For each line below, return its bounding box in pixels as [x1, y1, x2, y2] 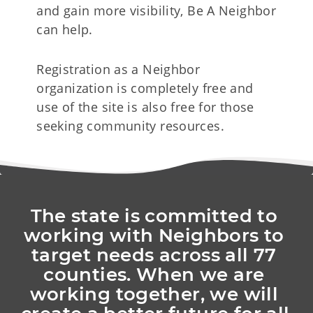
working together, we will [29, 282, 279, 305]
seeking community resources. [36, 117, 224, 134]
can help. [36, 20, 93, 38]
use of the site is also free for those [36, 98, 254, 115]
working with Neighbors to [24, 224, 284, 247]
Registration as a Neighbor [36, 60, 201, 78]
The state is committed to [30, 204, 278, 227]
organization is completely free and [36, 79, 254, 96]
